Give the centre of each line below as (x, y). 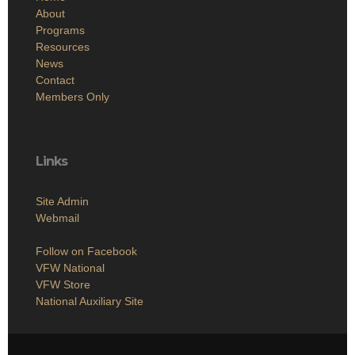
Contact (55, 80)
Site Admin (62, 201)
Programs (60, 30)
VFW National (70, 267)
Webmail (57, 218)
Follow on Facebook (86, 251)
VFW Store (63, 284)
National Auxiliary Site (90, 301)
